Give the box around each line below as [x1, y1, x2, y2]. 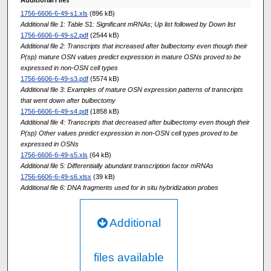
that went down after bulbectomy [20, 96, 116, 104]
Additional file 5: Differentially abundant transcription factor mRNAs [20, 162, 214, 169]
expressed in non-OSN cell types [20, 64, 118, 71]
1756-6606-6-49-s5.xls [20, 151, 88, 158]
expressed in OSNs [20, 140, 79, 148]
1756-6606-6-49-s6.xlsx [20, 172, 91, 180]
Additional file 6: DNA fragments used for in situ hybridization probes [20, 183, 218, 191]
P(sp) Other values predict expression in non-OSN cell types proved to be [20, 129, 238, 137]
